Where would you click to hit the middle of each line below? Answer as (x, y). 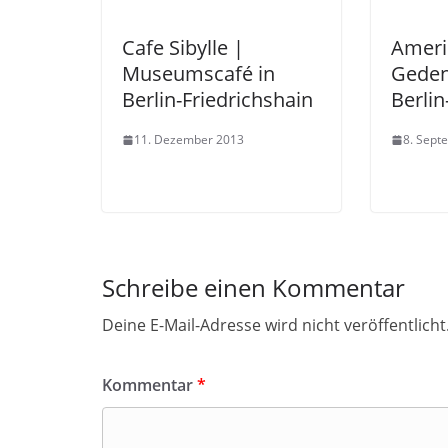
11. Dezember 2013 (189, 139)
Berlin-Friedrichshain (217, 99)
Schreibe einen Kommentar (253, 287)
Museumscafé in (198, 73)
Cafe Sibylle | (183, 47)
